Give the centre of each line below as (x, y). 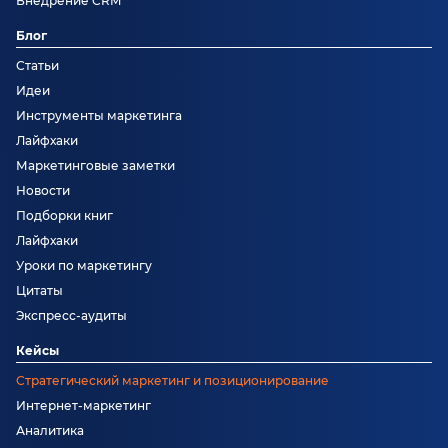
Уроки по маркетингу (84, 265)
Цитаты (39, 290)
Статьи (37, 65)
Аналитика (50, 430)
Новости (43, 190)
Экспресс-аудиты (71, 315)
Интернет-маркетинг (83, 405)
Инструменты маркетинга (99, 115)
